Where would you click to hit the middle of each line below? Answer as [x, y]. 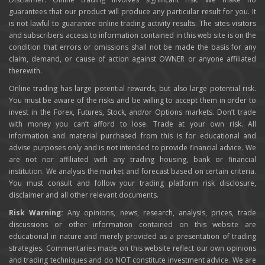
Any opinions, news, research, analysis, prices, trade [160, 213]
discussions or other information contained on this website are [132, 225]
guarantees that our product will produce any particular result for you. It [132, 12]
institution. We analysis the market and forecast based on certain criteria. [132, 172]
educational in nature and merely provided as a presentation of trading [132, 237]
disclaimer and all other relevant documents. [84, 195]
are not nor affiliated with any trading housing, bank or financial [132, 160]
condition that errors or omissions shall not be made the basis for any [132, 47]
